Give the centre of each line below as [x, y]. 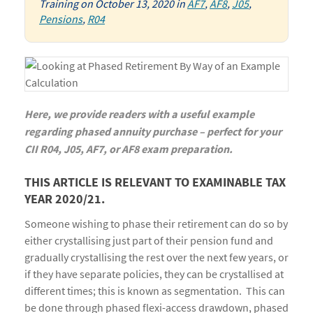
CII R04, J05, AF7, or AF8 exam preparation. [129, 150]
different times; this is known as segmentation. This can [155, 291]
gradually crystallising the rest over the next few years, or [156, 257]
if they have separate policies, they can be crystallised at [154, 274]
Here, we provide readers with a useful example [139, 115]
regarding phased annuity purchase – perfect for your [153, 132]
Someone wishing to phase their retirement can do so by [156, 224]
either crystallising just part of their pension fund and [149, 240]
